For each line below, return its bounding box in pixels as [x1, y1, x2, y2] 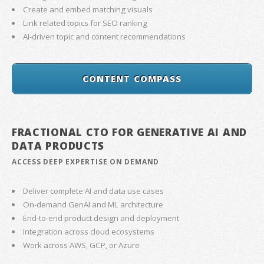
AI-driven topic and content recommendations [23, 31, 186, 42]
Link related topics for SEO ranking [23, 18, 148, 29]
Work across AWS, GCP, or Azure [23, 240, 140, 250]
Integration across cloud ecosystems [23, 226, 155, 237]
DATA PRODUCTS [12, 138, 105, 153]
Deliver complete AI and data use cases [23, 186, 164, 196]
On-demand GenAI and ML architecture [23, 199, 164, 210]
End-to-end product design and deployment [23, 213, 180, 223]
